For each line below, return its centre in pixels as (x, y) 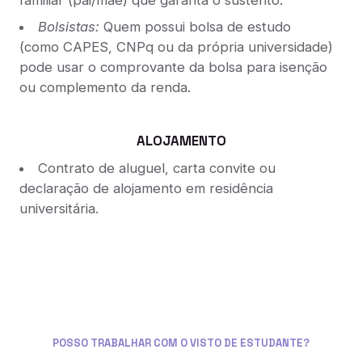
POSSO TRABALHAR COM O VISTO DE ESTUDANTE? (181, 343)
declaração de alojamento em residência (146, 188)
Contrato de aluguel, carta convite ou (156, 168)
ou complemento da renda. (105, 87)
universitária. (59, 208)
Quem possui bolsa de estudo (195, 26)
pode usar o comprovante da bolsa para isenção (173, 67)
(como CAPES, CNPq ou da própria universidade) (176, 46)
